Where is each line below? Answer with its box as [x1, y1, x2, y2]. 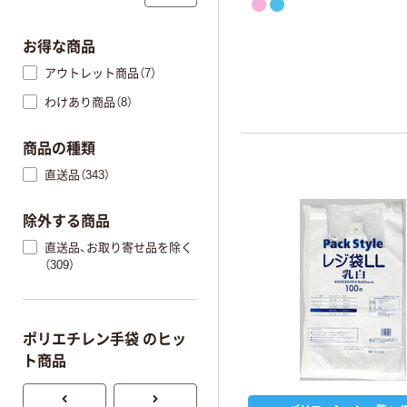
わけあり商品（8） [45, 94, 133, 109]
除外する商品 [23, 213, 110, 229]
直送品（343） [45, 167, 110, 182]
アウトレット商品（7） [45, 65, 156, 80]
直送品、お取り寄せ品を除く [45, 240, 193, 254]
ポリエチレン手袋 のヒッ [23, 332, 186, 347]
